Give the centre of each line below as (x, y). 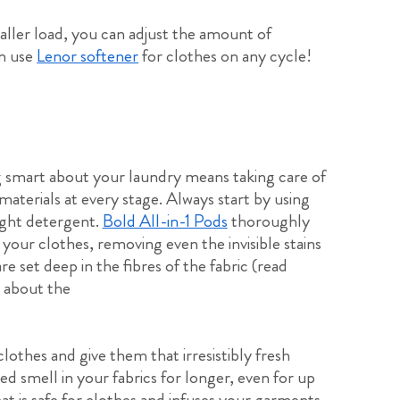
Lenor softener (88, 56)
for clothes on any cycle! (225, 56)
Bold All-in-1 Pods (165, 221)
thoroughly (268, 221)
